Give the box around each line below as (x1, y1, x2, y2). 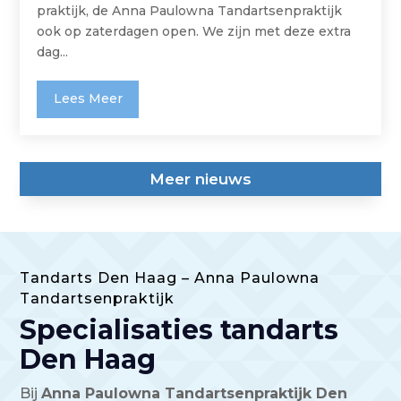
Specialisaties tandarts (20, 313, 339, 347)
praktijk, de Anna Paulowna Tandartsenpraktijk (37, 2, 343, 19)
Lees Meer (53, 90, 123, 107)
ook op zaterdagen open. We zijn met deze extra (37, 22, 352, 39)
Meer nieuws (149, 170, 252, 189)
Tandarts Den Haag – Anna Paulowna (20, 269, 320, 287)
